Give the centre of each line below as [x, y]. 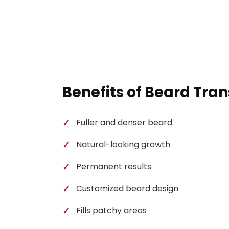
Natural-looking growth [123, 144]
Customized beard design [127, 188]
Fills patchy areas [111, 210]
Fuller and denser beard [124, 122]
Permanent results [114, 166]
